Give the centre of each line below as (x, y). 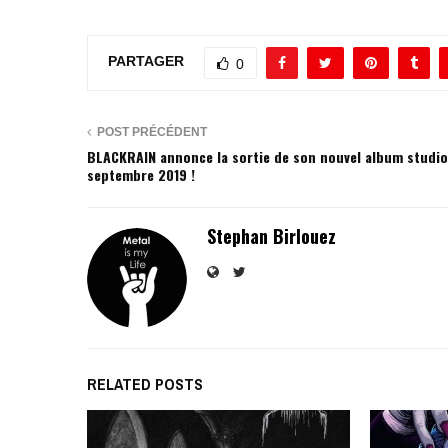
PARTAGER (146, 61)
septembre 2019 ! (141, 174)
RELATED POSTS (145, 383)
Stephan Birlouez (271, 235)
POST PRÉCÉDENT (152, 131)
